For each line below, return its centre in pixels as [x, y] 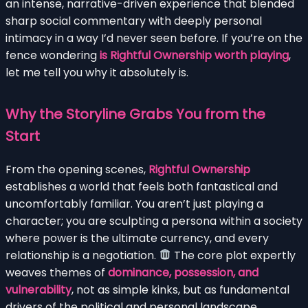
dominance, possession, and [183, 272]
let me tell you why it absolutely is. [97, 72]
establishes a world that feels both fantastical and [142, 186]
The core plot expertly [234, 255]
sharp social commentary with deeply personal [134, 21]
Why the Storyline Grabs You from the [135, 114]
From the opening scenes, [77, 169]
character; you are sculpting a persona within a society [154, 221]
